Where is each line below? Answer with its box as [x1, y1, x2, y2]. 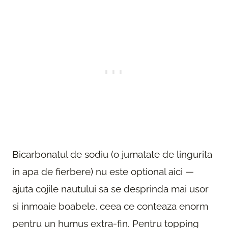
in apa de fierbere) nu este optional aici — [12, 165, 194, 177]
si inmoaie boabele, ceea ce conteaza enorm [12, 200, 208, 212]
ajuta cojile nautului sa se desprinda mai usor [12, 183, 209, 194]
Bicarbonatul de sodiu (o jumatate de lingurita [12, 148, 212, 160]
